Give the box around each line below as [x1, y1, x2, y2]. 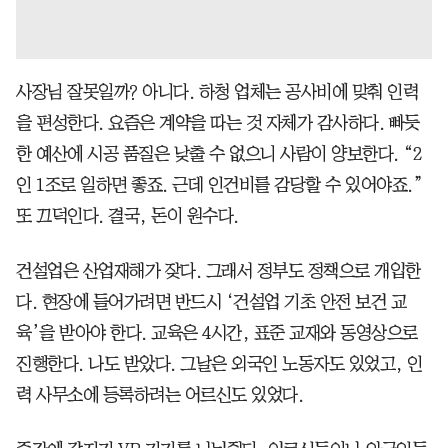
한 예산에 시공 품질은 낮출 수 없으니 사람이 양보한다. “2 [16, 144, 421, 163]
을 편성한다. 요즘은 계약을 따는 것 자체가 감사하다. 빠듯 [16, 113, 420, 132]
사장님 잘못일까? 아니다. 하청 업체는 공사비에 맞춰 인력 [16, 82, 418, 101]
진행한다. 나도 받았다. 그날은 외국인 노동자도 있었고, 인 [16, 354, 423, 373]
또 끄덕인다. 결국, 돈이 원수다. [16, 206, 239, 225]
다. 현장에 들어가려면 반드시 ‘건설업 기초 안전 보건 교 [16, 292, 406, 311]
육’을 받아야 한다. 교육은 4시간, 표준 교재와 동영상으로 [16, 323, 418, 342]
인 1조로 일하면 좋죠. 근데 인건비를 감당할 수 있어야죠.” [16, 175, 423, 194]
